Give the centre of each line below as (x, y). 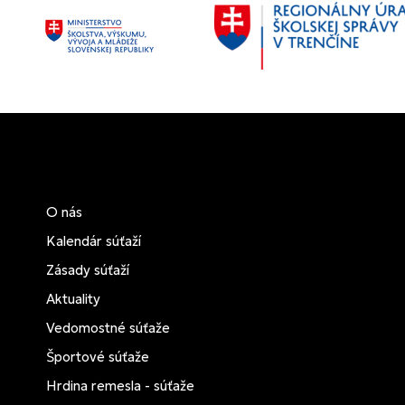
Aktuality (74, 299)
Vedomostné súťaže (108, 328)
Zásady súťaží (88, 270)
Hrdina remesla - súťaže (121, 386)
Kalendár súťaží (94, 241)
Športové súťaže (98, 357)
